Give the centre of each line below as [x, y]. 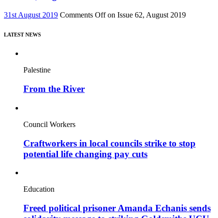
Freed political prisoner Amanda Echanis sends [117, 208]
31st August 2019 [31, 15]
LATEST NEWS [22, 34]
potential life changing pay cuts [85, 154]
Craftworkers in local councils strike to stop [109, 143]
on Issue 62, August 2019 [146, 15]
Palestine [37, 70]
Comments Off [83, 15]
